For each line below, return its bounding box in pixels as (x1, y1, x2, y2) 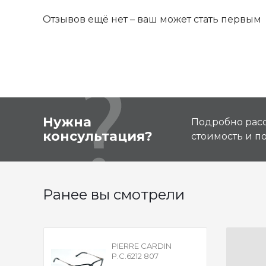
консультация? (43, 128, 153, 144)
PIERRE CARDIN (111, 241, 172, 251)
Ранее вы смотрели (43, 186, 185, 203)
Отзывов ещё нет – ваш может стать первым (43, 14, 261, 25)
